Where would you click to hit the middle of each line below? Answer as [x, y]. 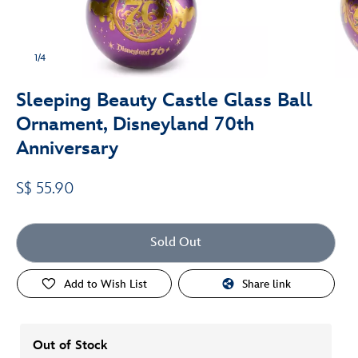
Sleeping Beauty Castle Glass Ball [164, 100]
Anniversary [67, 148]
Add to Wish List [106, 284]
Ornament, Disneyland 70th [135, 124]
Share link [267, 284]
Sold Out [176, 243]
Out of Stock [70, 346]
